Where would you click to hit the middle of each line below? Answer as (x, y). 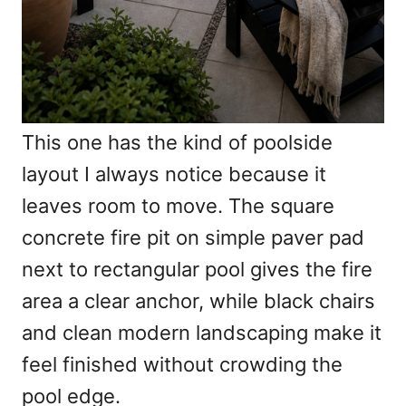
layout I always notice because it (174, 174)
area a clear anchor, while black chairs (198, 301)
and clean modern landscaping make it (202, 333)
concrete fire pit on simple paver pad (193, 238)
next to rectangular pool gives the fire (197, 270)
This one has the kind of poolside (177, 143)
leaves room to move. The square (178, 206)
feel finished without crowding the (182, 365)
